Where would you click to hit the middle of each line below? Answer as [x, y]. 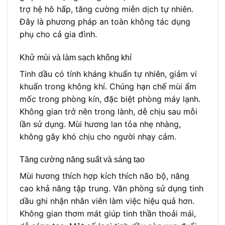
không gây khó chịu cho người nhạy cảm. [98, 136]
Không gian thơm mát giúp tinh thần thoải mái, [108, 214]
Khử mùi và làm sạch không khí [76, 57]
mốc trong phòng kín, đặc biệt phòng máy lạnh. [110, 99]
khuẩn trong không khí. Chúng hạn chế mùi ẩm [108, 86]
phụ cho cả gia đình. [58, 34]
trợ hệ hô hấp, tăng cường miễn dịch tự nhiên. [106, 9]
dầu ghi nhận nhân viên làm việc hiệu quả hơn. [107, 201]
